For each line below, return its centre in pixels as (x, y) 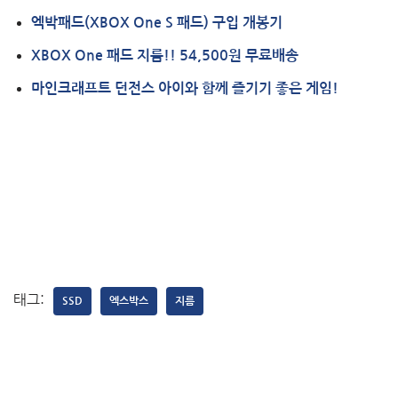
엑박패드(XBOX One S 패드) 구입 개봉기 (157, 23)
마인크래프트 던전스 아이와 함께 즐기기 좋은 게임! (185, 89)
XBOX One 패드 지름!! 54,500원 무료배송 (165, 56)
